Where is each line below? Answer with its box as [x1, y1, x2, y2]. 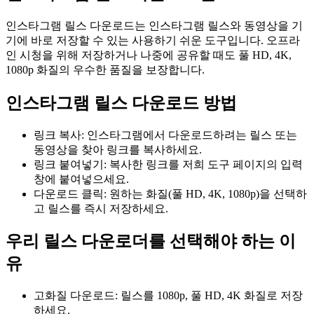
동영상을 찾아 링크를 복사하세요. [34, 143, 202, 156]
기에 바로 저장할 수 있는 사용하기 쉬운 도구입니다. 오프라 [6, 34, 300, 46]
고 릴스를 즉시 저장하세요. [34, 202, 168, 214]
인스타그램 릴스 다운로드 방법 [6, 93, 237, 112]
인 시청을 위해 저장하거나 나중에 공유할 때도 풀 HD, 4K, [6, 48, 292, 61]
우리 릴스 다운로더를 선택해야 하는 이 [6, 232, 296, 251]
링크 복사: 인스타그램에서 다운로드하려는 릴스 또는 [34, 128, 297, 141]
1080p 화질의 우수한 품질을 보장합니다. [6, 63, 205, 76]
